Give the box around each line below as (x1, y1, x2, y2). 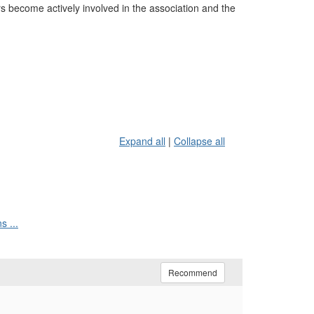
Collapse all (174, 134, 225, 148)
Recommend (168, 266, 217, 278)
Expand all (119, 134, 165, 148)
